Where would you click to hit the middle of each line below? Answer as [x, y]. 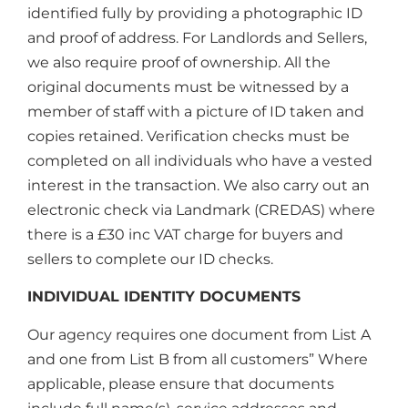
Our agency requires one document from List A [199, 334]
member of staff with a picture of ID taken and [196, 111]
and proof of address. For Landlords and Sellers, [197, 37]
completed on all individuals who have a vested [200, 160]
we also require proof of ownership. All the [179, 62]
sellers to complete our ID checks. [150, 259]
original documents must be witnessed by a [188, 87]
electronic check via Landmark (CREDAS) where [201, 209]
